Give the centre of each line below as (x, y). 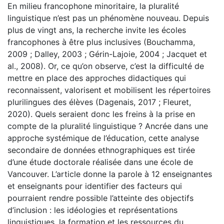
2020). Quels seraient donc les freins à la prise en (101, 114)
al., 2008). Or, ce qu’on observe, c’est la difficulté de (106, 66)
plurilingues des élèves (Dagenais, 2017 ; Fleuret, (99, 102)
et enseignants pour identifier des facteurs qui (95, 186)
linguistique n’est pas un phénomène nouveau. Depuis (108, 18)
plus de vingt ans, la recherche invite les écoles (97, 30)
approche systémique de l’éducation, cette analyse (103, 138)
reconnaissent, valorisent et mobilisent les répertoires (109, 90)
